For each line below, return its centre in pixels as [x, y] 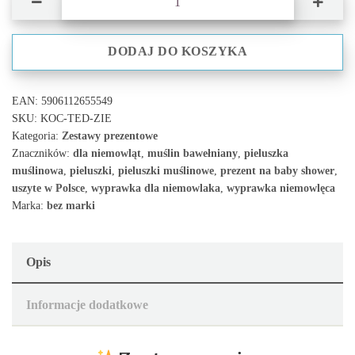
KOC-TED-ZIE [76, 118]
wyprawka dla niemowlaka [156, 187]
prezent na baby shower [277, 170]
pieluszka [266, 153]
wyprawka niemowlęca [281, 187]
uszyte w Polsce [48, 187]
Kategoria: [37, 135]
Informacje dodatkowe [87, 305]
